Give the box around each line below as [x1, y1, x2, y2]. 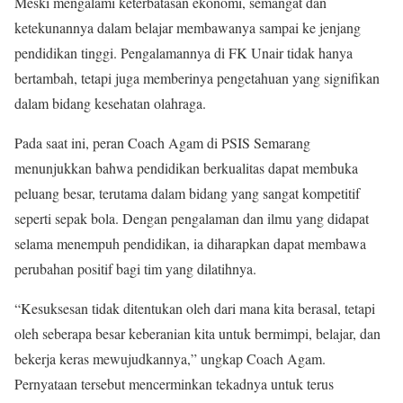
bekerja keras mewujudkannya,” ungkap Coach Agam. [14, 348, 326, 368]
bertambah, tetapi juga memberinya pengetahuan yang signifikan [14, 67, 380, 87]
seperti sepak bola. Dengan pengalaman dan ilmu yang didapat [14, 208, 369, 228]
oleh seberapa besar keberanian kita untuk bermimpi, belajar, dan [14, 323, 381, 343]
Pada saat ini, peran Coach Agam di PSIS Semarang [14, 132, 310, 152]
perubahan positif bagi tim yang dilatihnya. [14, 258, 256, 278]
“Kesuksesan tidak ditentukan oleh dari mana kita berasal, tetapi [14, 298, 375, 318]
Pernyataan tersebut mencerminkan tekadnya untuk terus [14, 373, 334, 393]
